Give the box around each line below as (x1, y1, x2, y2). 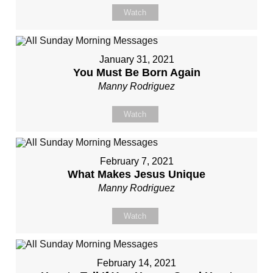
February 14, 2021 (97, 258, 176, 268)
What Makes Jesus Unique (68, 168, 205, 180)
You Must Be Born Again (73, 66, 200, 79)
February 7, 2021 (99, 156, 174, 166)
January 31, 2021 (99, 54, 174, 65)
